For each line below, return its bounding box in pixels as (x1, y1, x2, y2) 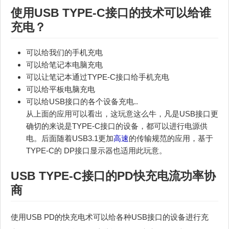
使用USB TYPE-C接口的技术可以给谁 (11, 6, 211, 19)
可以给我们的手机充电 (26, 48, 103, 57)
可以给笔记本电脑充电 (26, 60, 103, 69)
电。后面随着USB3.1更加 (26, 133, 113, 143)
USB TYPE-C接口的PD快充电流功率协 (11, 169, 216, 182)
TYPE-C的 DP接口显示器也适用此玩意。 (26, 146, 167, 155)
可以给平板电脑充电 (26, 84, 95, 94)
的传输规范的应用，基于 (129, 133, 213, 143)
